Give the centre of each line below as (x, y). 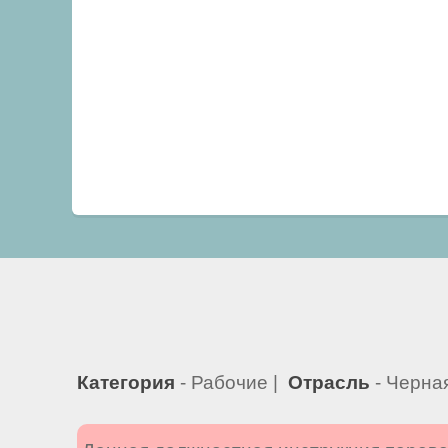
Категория (123, 382)
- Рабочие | (229, 382)
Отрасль (326, 382)
